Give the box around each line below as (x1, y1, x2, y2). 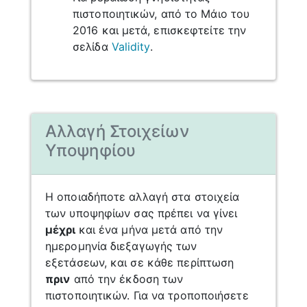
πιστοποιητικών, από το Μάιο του (73, 6, 250, 21)
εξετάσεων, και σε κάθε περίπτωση (45, 255, 234, 269)
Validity (111, 39, 150, 53)
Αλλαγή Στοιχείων (45, 121, 189, 141)
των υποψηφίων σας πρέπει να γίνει (45, 206, 238, 220)
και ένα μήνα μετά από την (78, 222, 223, 236)
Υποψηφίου (45, 140, 136, 160)
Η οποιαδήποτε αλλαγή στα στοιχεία (45, 189, 240, 204)
